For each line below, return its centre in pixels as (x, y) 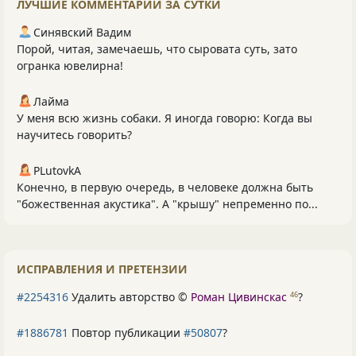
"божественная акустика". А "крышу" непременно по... (167, 203)
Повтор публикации (126, 332)
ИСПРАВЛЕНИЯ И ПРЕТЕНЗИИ (102, 269)
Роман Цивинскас (239, 296)
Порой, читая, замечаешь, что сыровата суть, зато (157, 48)
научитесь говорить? (74, 134)
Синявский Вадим (82, 32)
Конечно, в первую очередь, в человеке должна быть (165, 187)
